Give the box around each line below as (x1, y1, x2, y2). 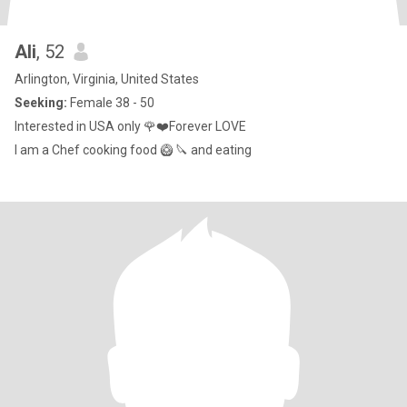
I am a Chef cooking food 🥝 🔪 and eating (15, 143, 252, 157)
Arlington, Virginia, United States (15, 72, 199, 86)
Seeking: (15, 95, 67, 110)
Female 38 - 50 (67, 95, 154, 110)
